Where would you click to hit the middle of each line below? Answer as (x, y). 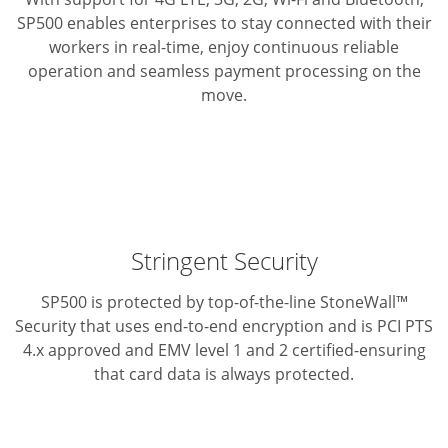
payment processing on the (315, 71)
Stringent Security (224, 261)
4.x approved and (88, 350)
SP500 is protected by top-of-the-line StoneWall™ (224, 302)
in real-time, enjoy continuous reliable (254, 47)
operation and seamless (118, 71)
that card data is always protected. (224, 374)
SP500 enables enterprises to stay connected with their (224, 23)
